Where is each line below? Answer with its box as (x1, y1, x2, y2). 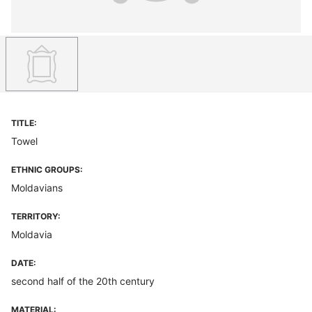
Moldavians (11, 182, 63, 194)
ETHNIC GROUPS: (11, 164, 83, 175)
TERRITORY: (11, 211, 61, 221)
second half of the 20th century (11, 275, 155, 287)
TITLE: (11, 118, 37, 128)
